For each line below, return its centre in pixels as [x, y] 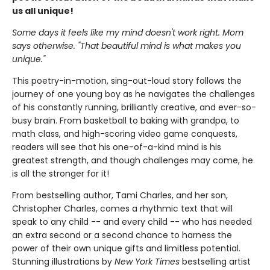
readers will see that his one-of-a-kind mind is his [117, 147]
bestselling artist [215, 262]
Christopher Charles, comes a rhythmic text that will [122, 209]
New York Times [147, 262]
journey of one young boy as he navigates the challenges [133, 94]
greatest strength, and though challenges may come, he [133, 160]
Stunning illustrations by [63, 262]
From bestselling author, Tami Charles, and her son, [120, 195]
